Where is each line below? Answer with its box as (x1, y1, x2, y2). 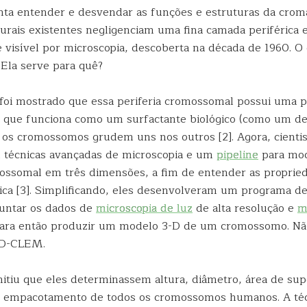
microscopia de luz (96, 199, 193, 217)
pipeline (217, 145, 258, 164)
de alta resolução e (193, 199, 297, 217)
